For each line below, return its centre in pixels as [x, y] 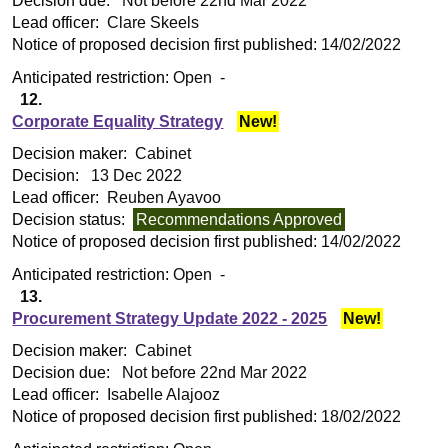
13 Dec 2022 [135, 176]
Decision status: [71, 220]
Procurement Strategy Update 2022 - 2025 [170, 318]
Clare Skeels [151, 23]
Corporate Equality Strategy [118, 121]
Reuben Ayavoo [162, 198]
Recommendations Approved [239, 220]
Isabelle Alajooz [162, 395]
